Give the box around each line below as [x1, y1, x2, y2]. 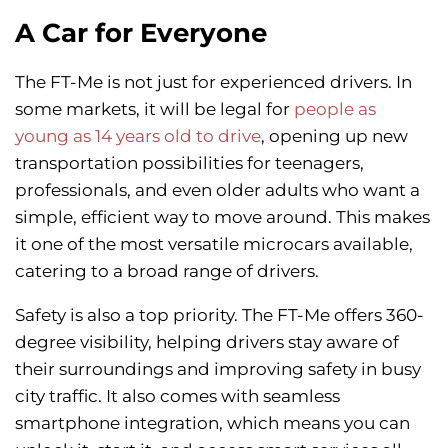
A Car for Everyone [15, 17, 267, 50]
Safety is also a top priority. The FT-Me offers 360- [15, 305, 424, 326]
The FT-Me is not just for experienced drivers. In [15, 72, 412, 93]
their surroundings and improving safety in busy [15, 359, 421, 380]
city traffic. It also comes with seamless [15, 386, 340, 407]
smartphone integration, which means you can [15, 413, 410, 434]
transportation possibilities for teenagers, [15, 153, 364, 174]
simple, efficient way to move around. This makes [15, 207, 430, 228]
